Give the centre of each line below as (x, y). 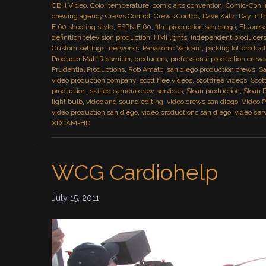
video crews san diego (202, 102)
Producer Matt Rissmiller (91, 59)
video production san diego (95, 112)
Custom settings (78, 48)
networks (124, 48)
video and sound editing (125, 102)
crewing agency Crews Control (101, 16)
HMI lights (170, 37)
